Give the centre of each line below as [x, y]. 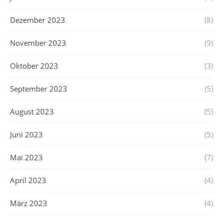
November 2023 [38, 43]
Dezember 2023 [38, 20]
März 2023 [29, 203]
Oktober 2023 [34, 65]
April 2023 [28, 180]
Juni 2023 [26, 134]
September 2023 [39, 88]
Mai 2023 [26, 157]
